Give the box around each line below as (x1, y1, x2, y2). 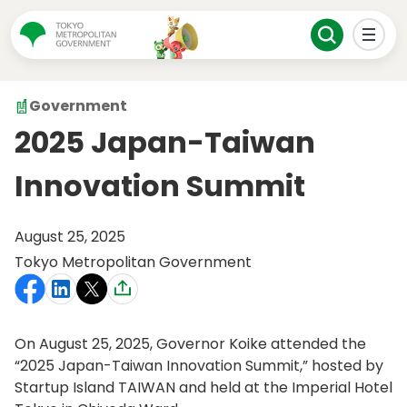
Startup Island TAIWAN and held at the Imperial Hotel (15, 377, 392, 399)
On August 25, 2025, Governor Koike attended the (15, 333, 366, 355)
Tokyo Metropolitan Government (15, 252, 252, 273)
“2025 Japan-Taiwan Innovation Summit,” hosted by (15, 355, 383, 377)
